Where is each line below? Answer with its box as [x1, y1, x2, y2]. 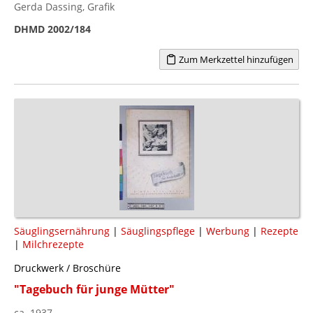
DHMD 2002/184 [14, 22, 91, 36]
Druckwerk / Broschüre [14, 261, 121, 275]
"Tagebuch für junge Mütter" [14, 281, 175, 297]
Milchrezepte [22, 237, 84, 251]
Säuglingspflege [121, 224, 195, 238]
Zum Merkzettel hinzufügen [176, 52, 293, 66]
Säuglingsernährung [14, 224, 110, 238]
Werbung [206, 224, 249, 238]
